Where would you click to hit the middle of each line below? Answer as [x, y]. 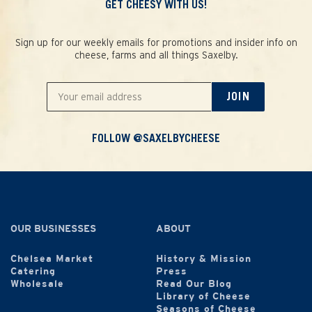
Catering [33, 272]
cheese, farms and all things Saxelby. [156, 55]
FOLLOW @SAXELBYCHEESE [156, 138]
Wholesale [37, 284]
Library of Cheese [203, 297]
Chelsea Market [52, 259]
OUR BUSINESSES [53, 229]
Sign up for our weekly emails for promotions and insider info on [156, 42]
